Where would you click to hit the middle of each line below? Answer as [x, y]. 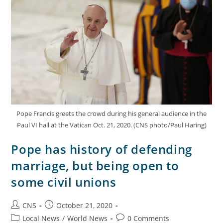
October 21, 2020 [85, 205]
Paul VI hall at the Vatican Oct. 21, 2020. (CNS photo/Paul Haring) [111, 125]
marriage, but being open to [95, 165]
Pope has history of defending [102, 149]
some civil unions [64, 182]
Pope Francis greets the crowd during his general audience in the [111, 113]
